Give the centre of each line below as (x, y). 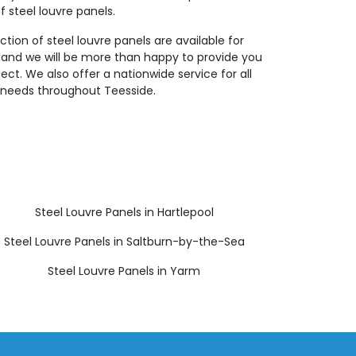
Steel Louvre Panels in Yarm (124, 271)
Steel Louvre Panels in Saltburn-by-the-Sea (124, 242)
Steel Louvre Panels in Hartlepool (124, 212)
